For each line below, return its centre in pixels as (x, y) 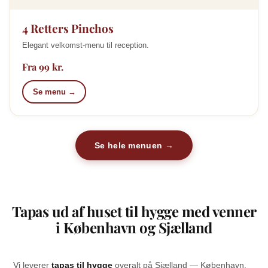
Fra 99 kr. (43, 67)
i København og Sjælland (134, 227)
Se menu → (54, 92)
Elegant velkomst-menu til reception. (86, 45)
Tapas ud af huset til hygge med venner (134, 211)
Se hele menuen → (134, 145)
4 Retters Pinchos (68, 28)
